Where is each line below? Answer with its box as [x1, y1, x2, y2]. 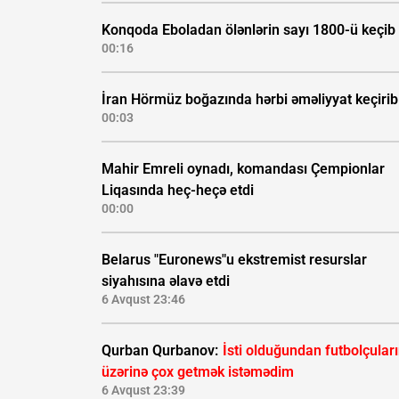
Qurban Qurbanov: [102, 342, 222, 360]
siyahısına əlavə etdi [102, 273, 230, 290]
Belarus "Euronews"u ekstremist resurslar [102, 251, 367, 269]
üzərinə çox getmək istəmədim [102, 363, 294, 381]
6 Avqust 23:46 [102, 292, 185, 307]
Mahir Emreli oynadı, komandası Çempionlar [102, 160, 385, 178]
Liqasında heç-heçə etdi [102, 182, 254, 199]
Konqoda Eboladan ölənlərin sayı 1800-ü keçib [102, 21, 395, 39]
